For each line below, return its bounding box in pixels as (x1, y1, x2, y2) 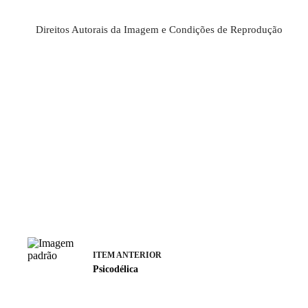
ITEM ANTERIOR (93, 250, 162, 260)
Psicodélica (93, 263, 138, 274)
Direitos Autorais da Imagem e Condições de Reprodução (36, 24, 283, 36)
